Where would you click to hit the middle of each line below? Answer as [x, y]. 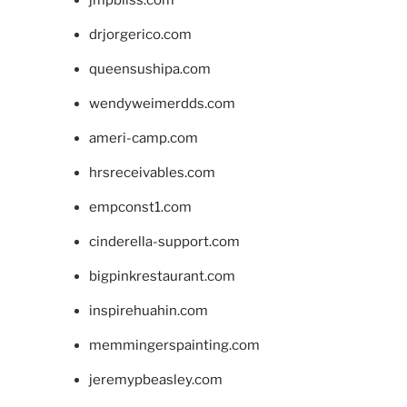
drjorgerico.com [140, 34]
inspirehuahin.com [148, 310]
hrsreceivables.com [152, 172]
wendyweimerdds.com [162, 103]
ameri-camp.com [143, 138]
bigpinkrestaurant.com [162, 276]
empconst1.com [140, 207]
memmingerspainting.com [174, 345]
